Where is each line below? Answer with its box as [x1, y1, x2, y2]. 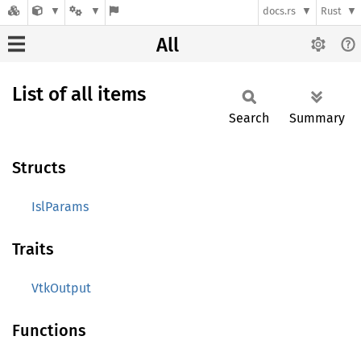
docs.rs [263, 5, 297, 18]
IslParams [31, 199, 89, 214]
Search [229, 110, 269, 126]
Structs [12, 158, 66, 177]
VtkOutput [31, 280, 91, 296]
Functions [12, 321, 86, 340]
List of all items [12, 83, 146, 106]
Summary [289, 110, 345, 126]
